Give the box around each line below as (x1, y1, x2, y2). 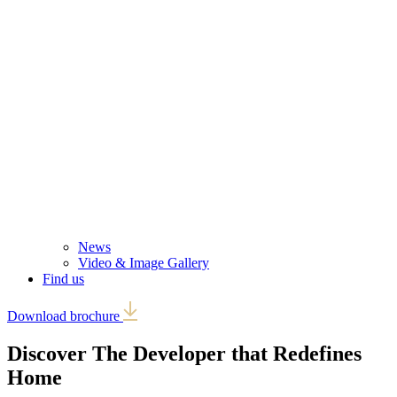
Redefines (273, 341, 362, 365)
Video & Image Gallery (78, 255, 209, 270)
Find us (43, 271, 84, 286)
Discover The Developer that (7, 341, 273, 365)
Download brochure (7, 308, 123, 323)
